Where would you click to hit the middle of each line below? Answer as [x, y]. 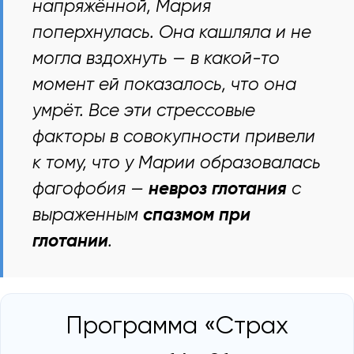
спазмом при [197, 215]
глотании [71, 241]
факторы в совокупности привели [174, 137]
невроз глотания [218, 189]
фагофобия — [91, 189]
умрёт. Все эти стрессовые [144, 111]
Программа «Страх [177, 327]
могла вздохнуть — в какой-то [156, 59]
